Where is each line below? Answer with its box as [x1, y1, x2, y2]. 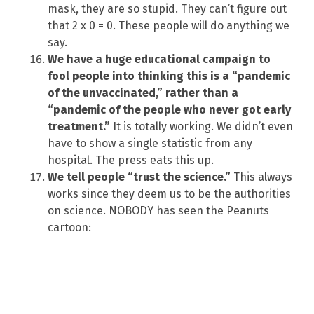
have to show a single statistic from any [48, 136, 252, 150]
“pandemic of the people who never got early [48, 102, 291, 116]
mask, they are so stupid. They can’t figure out [48, 1, 287, 15]
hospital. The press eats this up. [48, 153, 214, 167]
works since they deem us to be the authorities [48, 186, 291, 200]
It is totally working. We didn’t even [110, 119, 293, 133]
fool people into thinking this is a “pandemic [48, 69, 290, 83]
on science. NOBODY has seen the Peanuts [48, 203, 269, 217]
